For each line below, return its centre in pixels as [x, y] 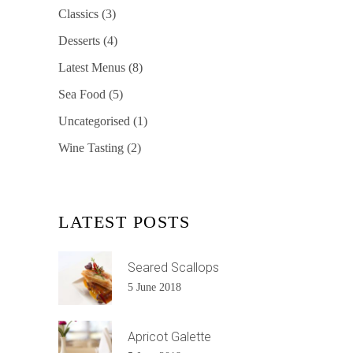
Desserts [79, 41]
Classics [78, 14]
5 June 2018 [154, 288]
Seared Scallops [173, 268]
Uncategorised [94, 121]
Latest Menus [92, 68]
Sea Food [82, 95]
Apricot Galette [169, 337]
